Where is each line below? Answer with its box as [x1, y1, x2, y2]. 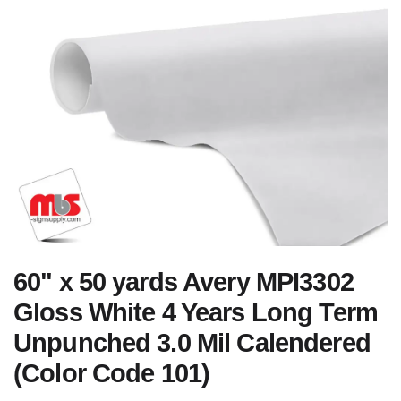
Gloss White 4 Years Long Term [13, 298, 378, 327]
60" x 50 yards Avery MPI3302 [13, 268, 354, 296]
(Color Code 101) [13, 359, 210, 388]
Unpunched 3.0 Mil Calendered [13, 328, 371, 357]
